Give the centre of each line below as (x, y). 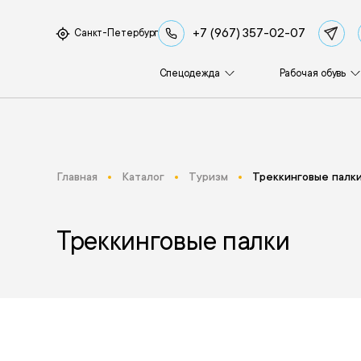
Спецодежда (189, 73)
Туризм (208, 176)
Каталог (143, 176)
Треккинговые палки (173, 242)
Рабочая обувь (313, 73)
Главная (77, 176)
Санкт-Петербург (116, 33)
